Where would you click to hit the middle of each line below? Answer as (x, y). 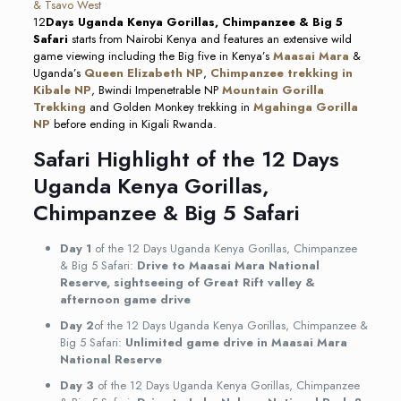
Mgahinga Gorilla (305, 107)
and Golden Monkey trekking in (169, 107)
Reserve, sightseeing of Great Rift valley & (187, 282)
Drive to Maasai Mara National (228, 265)
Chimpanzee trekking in (281, 73)
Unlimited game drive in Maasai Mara (236, 342)
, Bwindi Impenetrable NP (156, 90)
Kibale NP (62, 90)
